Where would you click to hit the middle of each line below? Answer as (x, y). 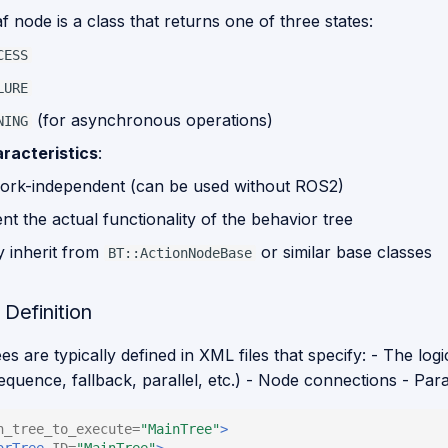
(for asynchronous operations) (152, 120)
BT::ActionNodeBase (180, 253)
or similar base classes (344, 252)
